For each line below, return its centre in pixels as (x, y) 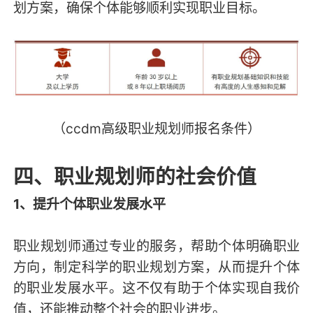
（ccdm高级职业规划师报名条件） (156, 129)
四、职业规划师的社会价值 (134, 177)
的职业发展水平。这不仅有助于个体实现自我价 (156, 288)
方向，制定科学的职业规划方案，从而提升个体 (156, 267)
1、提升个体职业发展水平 (89, 204)
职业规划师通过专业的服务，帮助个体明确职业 (156, 246)
